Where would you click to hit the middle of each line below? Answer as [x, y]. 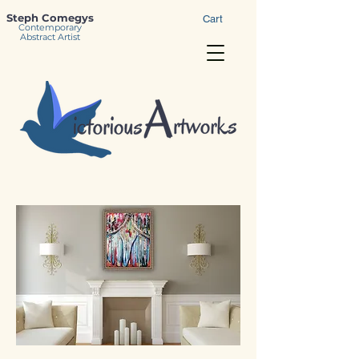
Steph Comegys [50, 18]
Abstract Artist [50, 37]
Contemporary [50, 27]
